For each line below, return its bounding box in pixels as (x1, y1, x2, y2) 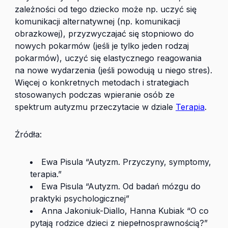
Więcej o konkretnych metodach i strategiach (15, 77, 189, 88)
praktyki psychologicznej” (30, 193, 129, 204)
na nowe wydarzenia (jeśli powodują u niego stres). (15, 65, 212, 75)
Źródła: (15, 129, 42, 139)
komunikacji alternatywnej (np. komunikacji (15, 16, 180, 26)
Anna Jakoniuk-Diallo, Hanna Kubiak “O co (41, 206, 209, 216)
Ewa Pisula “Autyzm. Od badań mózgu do (41, 181, 201, 191)
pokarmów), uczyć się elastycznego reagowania (15, 53, 202, 63)
